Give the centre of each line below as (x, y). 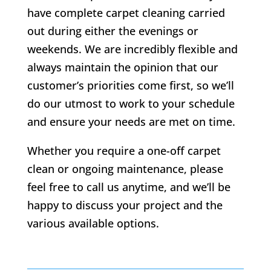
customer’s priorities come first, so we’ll (130, 86)
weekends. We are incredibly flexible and (132, 49)
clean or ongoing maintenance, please (125, 169)
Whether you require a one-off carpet (124, 151)
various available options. (93, 224)
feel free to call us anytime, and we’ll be (129, 187)
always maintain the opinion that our (122, 67)
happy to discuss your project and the (125, 205)
